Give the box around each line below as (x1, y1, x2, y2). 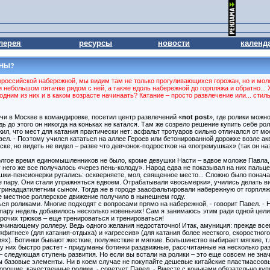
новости (157, 39, 190, 48)
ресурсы (79, 39, 113, 48)
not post (181, 113, 209, 121)
